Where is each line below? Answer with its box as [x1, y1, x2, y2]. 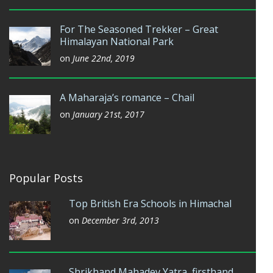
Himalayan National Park [60, 35, 174, 48]
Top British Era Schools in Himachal [69, 197, 232, 210]
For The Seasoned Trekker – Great [60, 23, 218, 36]
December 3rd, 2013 [82, 214, 159, 226]
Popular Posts [9, 171, 83, 185]
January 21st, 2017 [73, 108, 144, 120]
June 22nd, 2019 [73, 52, 135, 64]
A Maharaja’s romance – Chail [60, 91, 194, 104]
